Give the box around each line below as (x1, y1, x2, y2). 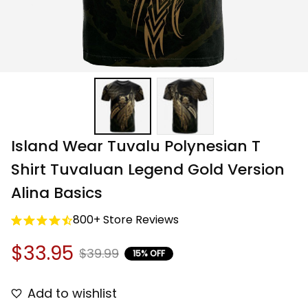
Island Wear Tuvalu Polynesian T (11, 135, 261, 157)
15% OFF (133, 247, 165, 259)
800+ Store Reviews (73, 212, 179, 228)
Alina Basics (11, 182, 102, 204)
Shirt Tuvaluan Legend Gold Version (11, 159, 285, 181)
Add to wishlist (27, 285, 117, 302)
